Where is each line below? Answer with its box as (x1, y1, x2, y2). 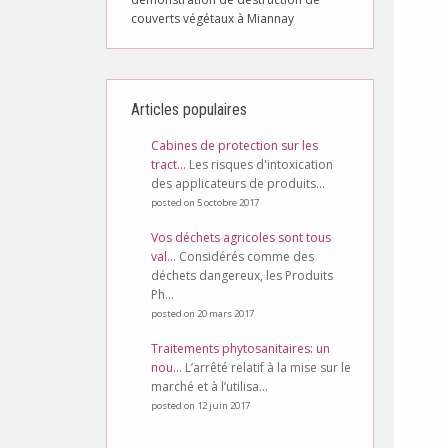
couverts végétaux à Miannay (131, 10, 294, 27)
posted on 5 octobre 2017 (151, 196, 259, 209)
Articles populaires (131, 100, 247, 119)
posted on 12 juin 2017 (151, 399, 250, 412)
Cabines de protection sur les (151, 137, 318, 154)
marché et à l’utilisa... (151, 378, 268, 395)
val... (151, 248, 176, 265)
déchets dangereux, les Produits (151, 267, 333, 284)
